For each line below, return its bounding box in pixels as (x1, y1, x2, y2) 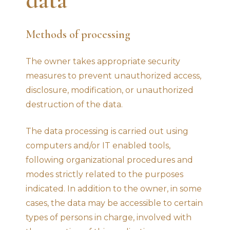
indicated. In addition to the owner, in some (26, 183, 202, 194)
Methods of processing (25, 27, 130, 41)
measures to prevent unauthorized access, (26, 70, 201, 81)
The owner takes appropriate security (26, 56, 180, 66)
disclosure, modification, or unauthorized (26, 85, 194, 95)
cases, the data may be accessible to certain (26, 198, 203, 208)
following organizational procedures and (26, 155, 193, 165)
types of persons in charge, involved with (26, 212, 191, 222)
